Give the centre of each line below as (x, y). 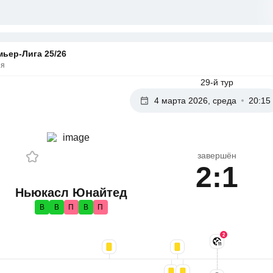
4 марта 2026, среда (195, 101)
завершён (217, 155)
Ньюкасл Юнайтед (71, 193)
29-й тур (217, 82)
